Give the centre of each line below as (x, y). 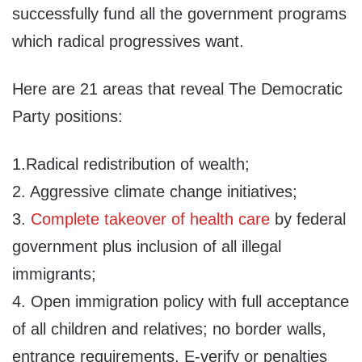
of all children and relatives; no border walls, (169, 329)
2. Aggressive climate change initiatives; (155, 192)
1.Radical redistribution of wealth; (131, 164)
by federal (308, 219)
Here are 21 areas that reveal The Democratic (177, 89)
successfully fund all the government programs (179, 14)
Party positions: (67, 117)
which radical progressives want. (128, 42)
